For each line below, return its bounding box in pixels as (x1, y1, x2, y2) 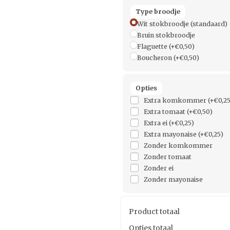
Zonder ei (144, 164, 174, 172)
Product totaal (129, 207, 180, 217)
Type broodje (136, 8, 180, 16)
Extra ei (144, 119, 169, 127)
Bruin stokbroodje (137, 31, 195, 40)
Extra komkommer (144, 97, 208, 105)
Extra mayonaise (144, 130, 198, 139)
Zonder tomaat (144, 153, 191, 161)
